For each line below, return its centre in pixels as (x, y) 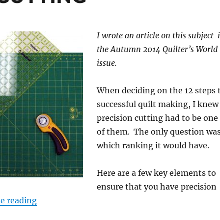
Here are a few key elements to (156, 173)
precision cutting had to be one (157, 118)
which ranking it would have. (153, 146)
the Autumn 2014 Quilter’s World (157, 49)
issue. (107, 63)
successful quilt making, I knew (157, 104)
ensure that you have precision (156, 187)
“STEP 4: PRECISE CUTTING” (93, 200)
